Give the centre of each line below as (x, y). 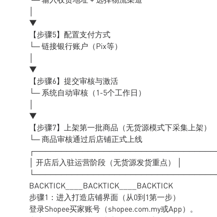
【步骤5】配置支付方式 (70, 34)
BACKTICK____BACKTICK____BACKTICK (101, 185)
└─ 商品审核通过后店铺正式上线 (86, 139)
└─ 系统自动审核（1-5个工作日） (87, 92)
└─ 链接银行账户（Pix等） (76, 46)
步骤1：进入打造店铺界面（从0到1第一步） (105, 197)
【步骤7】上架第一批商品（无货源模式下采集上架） (120, 127)
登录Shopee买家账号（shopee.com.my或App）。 (113, 209)
